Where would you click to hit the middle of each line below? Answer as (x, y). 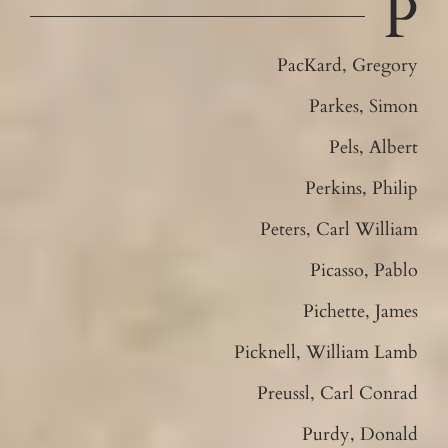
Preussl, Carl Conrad (338, 393)
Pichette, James (361, 311)
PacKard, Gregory (348, 65)
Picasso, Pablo (364, 270)
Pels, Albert (374, 147)
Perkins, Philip (362, 188)
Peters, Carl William (339, 229)
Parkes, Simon (364, 106)
